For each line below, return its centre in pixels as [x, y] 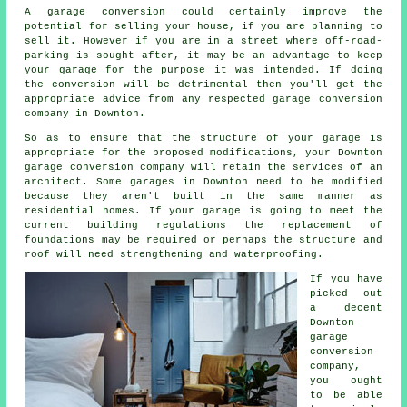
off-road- [353, 41]
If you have [346, 279]
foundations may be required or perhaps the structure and [203, 240]
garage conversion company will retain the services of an [203, 168]
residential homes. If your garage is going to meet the [203, 211]
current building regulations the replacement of [203, 226]
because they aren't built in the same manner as [203, 197]
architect [54, 182]
